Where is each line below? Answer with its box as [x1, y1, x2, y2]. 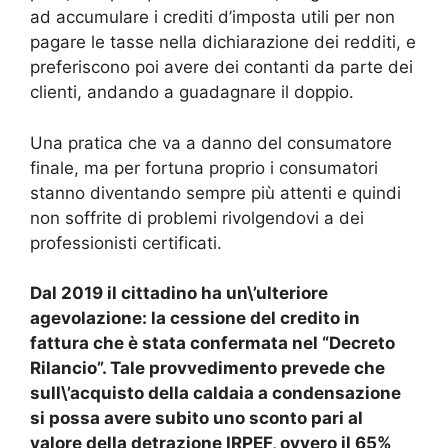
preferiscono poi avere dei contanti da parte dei [30, 57, 413, 78]
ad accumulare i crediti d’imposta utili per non [30, 7, 395, 28]
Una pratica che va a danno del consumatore [30, 132, 392, 153]
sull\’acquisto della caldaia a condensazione [30, 383, 401, 404]
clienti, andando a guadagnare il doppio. [30, 82, 354, 103]
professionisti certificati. [30, 232, 222, 253]
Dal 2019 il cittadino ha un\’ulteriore [30, 283, 328, 304]
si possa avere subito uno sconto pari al [30, 408, 363, 429]
